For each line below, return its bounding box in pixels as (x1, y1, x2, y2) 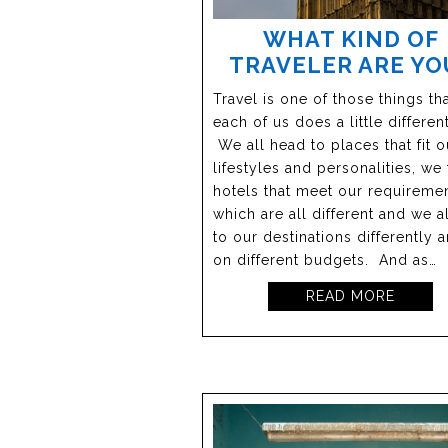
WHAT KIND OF (262, 26, 439, 53)
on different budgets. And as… (213, 252, 437, 269)
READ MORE (306, 288, 396, 305)
